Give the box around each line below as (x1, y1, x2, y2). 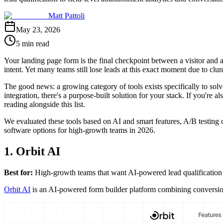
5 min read (16, 39, 49, 48)
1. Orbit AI (4, 144, 60, 158)
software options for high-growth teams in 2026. (4, 125, 155, 134)
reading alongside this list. (4, 100, 85, 109)
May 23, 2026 (16, 25, 60, 34)
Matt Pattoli (48, 11, 85, 20)
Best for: (4, 168, 33, 177)
